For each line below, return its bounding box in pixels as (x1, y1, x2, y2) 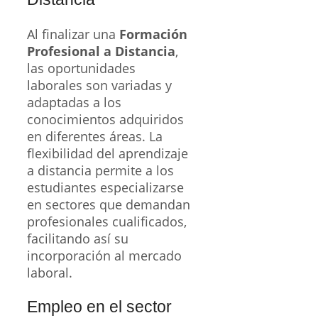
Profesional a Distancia (27, 42, 175, 60)
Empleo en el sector (27, 297, 172, 316)
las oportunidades (27, 59, 136, 77)
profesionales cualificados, (27, 212, 187, 230)
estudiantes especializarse (27, 178, 184, 196)
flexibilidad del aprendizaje (27, 144, 188, 162)
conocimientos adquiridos (27, 110, 184, 128)
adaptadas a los (27, 93, 121, 111)
